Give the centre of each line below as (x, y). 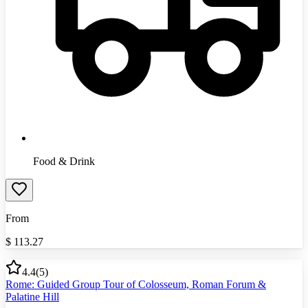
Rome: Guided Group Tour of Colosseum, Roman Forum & (136, 284)
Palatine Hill (32, 296)
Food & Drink (64, 161)
